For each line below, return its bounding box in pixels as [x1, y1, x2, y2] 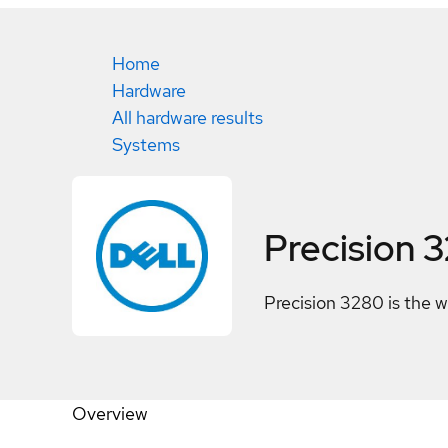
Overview [72, 402, 148, 425]
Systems [112, 133, 180, 156]
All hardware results [112, 106, 263, 129]
